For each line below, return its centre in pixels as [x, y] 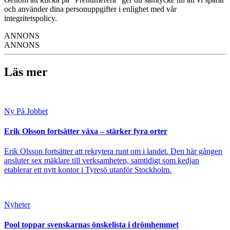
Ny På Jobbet [26, 111]
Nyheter [17, 205]
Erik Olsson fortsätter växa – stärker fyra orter [86, 131]
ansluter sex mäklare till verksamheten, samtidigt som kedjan [102, 161]
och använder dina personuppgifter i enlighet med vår [90, 9]
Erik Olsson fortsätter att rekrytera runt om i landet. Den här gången [113, 151]
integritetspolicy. [31, 18]
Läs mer [26, 72]
